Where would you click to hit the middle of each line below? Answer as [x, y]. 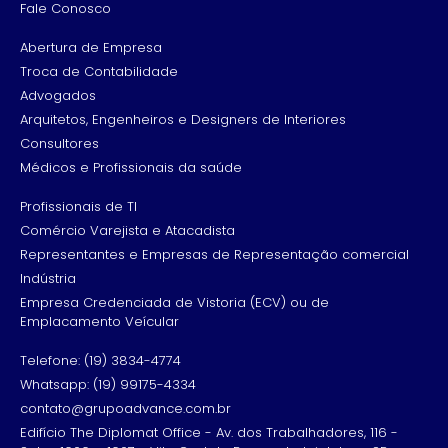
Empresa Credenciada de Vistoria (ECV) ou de [174, 302]
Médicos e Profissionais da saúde [131, 167]
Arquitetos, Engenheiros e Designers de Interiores [183, 119]
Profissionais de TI [78, 206]
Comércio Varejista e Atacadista [127, 230]
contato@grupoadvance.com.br [125, 408]
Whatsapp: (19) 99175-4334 [108, 384]
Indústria [48, 278]
